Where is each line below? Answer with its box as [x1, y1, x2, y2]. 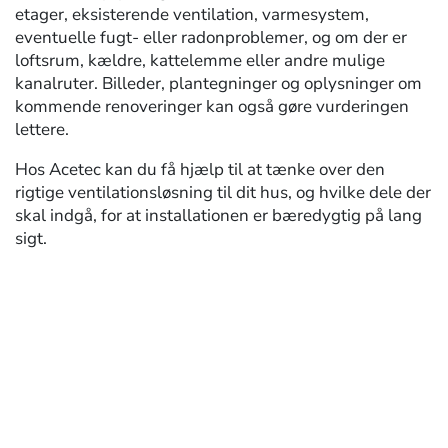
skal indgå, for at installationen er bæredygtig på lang [15, 203, 422, 227]
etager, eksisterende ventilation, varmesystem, [15, 2, 369, 26]
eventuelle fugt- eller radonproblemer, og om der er [15, 25, 407, 49]
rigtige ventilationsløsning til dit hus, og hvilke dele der [15, 180, 431, 204]
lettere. [15, 117, 69, 141]
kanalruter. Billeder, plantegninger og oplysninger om [15, 71, 422, 95]
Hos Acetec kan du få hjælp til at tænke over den [15, 157, 385, 181]
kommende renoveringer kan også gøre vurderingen [15, 94, 409, 118]
